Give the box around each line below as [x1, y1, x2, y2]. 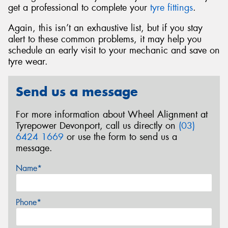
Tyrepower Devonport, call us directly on [16, 119, 179, 132]
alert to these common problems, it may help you [8, 33, 202, 45]
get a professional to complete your [8, 2, 150, 14]
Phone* [16, 196, 41, 208]
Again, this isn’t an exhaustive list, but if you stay [8, 21, 203, 34]
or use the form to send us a [64, 130, 177, 143]
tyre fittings [150, 2, 193, 14]
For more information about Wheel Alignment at [16, 108, 208, 121]
